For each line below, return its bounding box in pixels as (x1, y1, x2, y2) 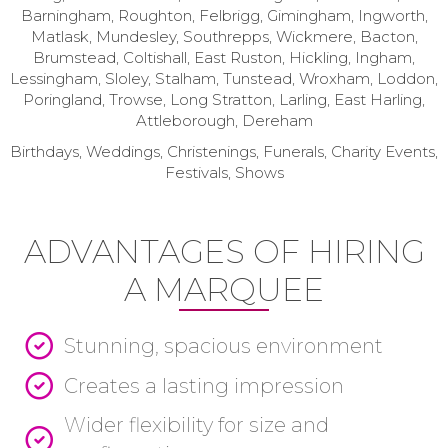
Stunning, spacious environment (64, 333, 383, 358)
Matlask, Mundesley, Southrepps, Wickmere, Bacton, (30, 27, 418, 46)
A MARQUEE (124, 270, 324, 309)
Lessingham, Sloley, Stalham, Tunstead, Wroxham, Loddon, (10, 69, 438, 88)
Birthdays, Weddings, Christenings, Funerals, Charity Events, (10, 142, 438, 161)
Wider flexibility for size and (64, 413, 329, 437)
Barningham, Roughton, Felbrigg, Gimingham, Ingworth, (20, 6, 428, 25)
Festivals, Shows (164, 163, 284, 182)
